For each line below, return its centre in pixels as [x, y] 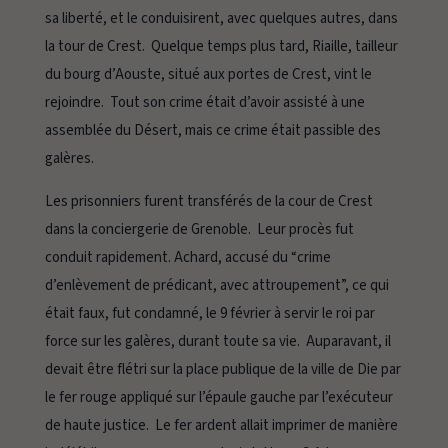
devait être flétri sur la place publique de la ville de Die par [222, 370]
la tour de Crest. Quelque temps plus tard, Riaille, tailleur [221, 47]
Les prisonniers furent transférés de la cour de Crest [208, 202]
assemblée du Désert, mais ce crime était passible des [212, 131]
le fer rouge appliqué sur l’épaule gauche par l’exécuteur [218, 398]
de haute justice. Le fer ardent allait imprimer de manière [221, 426]
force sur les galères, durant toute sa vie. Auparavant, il [217, 342]
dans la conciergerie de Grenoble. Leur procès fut [199, 230]
